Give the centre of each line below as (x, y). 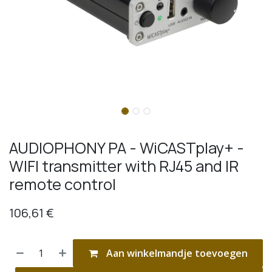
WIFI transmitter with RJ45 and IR (124, 166)
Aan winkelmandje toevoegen (175, 253)
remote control (63, 184)
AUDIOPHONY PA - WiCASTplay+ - (127, 148)
